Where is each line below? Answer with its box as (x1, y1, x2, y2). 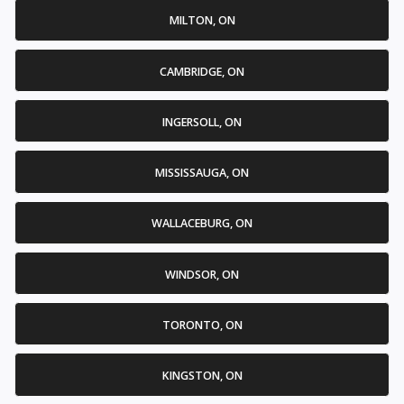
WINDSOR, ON (165, 266, 239, 282)
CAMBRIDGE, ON (160, 63, 244, 79)
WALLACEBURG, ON (151, 216, 252, 232)
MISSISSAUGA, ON (155, 165, 249, 181)
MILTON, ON (169, 13, 235, 29)
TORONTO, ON (161, 317, 243, 333)
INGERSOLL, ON (162, 114, 242, 130)
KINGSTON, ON (161, 368, 243, 384)
